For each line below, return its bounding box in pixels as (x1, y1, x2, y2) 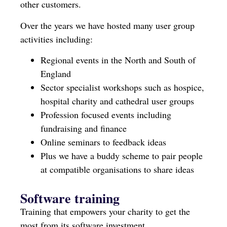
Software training (20, 188, 120, 208)
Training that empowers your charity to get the (20, 205, 190, 217)
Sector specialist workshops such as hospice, (41, 81, 204, 93)
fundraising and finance (41, 122, 127, 134)
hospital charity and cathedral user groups (41, 94, 194, 107)
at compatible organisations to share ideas (41, 163, 194, 175)
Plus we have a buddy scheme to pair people (41, 149, 203, 162)
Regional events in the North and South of (41, 53, 196, 66)
